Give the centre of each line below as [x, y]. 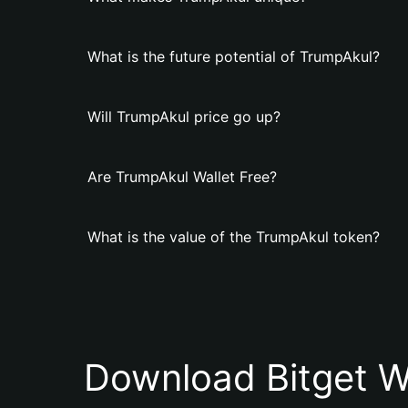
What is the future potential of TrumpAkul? [234, 56]
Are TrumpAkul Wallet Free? [182, 177]
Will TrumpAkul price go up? [184, 117]
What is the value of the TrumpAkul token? [234, 237]
